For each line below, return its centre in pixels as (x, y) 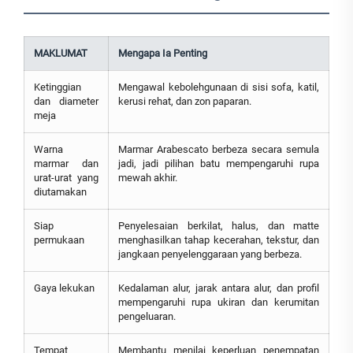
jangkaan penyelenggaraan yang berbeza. (210, 255)
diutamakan (60, 192)
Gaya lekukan (64, 288)
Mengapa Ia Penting (163, 54)
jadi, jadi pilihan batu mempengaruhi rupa (219, 164)
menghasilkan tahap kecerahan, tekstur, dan (219, 240)
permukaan (59, 240)
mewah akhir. (148, 178)
